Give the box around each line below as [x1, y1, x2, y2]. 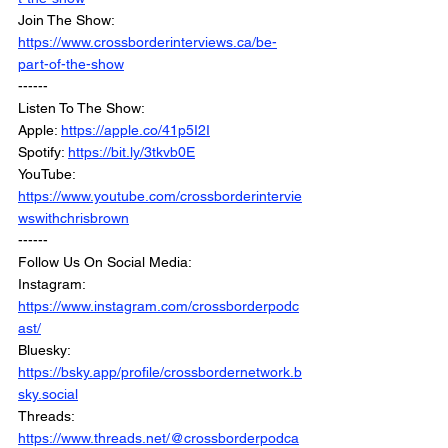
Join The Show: [18, 12, 118, 29]
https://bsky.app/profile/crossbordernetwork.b [18, 364, 302, 381]
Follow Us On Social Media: [18, 254, 192, 271]
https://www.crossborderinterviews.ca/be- [18, 34, 277, 51]
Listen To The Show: [18, 100, 145, 117]
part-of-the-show [18, 56, 124, 73]
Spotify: [18, 144, 68, 161]
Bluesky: [18, 342, 74, 359]
